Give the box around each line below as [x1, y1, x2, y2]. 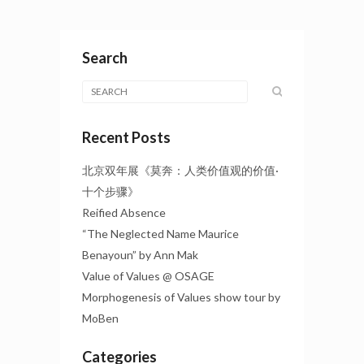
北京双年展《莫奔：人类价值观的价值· [82, 171, 279, 185]
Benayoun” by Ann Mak [82, 255, 198, 270]
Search [82, 56, 128, 75]
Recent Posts [82, 136, 171, 154]
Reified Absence [82, 213, 166, 227]
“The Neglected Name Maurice [82, 234, 239, 249]
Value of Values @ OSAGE [82, 276, 214, 291]
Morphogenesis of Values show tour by [82, 297, 280, 312]
